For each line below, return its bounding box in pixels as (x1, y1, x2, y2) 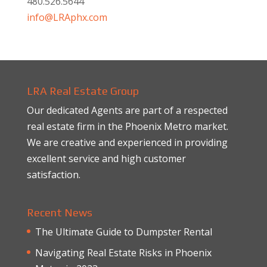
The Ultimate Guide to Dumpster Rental (35, 225, 212, 239)
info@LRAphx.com (26, 11, 107, 24)
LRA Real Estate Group (26, 85, 139, 97)
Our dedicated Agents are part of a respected (26, 104, 228, 117)
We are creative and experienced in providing (26, 136, 228, 149)
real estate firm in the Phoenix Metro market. (26, 120, 228, 133)
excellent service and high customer (26, 152, 186, 165)
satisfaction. (26, 168, 80, 181)
